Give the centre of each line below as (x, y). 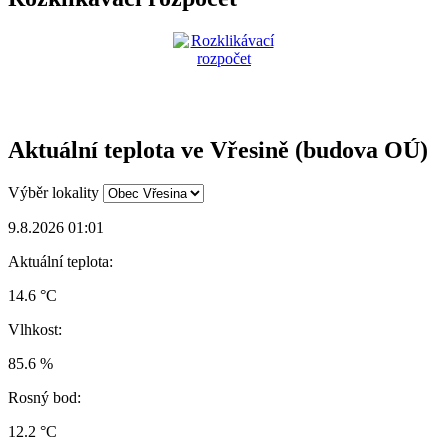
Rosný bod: (44, 398)
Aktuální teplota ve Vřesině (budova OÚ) (218, 150)
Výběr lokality (53, 193)
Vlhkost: (35, 330)
